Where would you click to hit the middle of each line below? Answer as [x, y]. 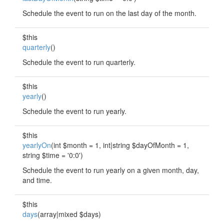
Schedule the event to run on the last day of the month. [109, 13]
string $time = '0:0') [53, 155]
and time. [37, 180]
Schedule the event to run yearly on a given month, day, [111, 170]
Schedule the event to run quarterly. [79, 62]
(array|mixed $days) [69, 214]
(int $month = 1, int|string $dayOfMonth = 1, [120, 145]
